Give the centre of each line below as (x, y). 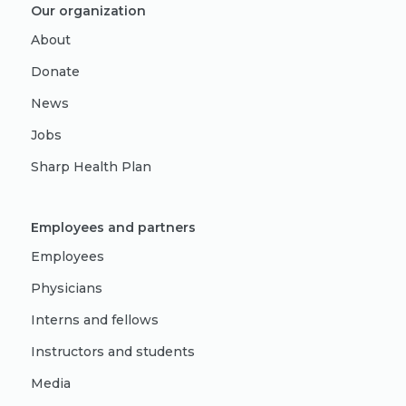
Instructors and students (113, 352)
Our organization (88, 11)
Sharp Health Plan (91, 167)
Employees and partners (113, 227)
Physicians (67, 288)
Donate (55, 72)
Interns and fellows (95, 320)
